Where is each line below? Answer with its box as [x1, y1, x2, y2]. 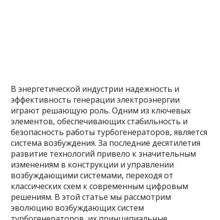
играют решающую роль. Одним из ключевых [11, 105, 191, 116]
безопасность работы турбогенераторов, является [11, 127, 208, 137]
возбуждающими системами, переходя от [11, 170, 174, 181]
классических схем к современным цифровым [11, 181, 189, 192]
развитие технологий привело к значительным [11, 148, 196, 159]
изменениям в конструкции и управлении [11, 159, 174, 170]
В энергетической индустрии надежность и [11, 83, 180, 94]
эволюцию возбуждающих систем [11, 202, 144, 213]
